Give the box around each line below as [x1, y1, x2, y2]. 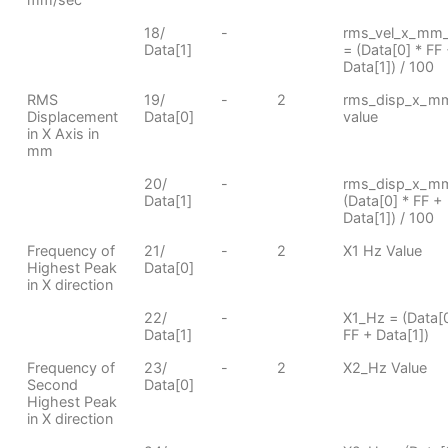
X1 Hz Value [342, 241, 422, 259]
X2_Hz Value [342, 358, 427, 376]
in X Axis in [26, 124, 99, 142]
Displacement [26, 107, 118, 125]
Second [26, 375, 78, 393]
